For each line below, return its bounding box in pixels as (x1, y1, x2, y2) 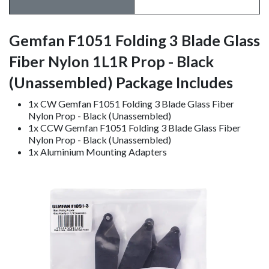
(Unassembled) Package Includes (9, 73, 233, 91)
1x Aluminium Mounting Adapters (28, 145, 167, 157)
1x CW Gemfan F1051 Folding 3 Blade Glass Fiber (28, 97, 234, 109)
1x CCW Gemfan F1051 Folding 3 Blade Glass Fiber (28, 121, 241, 133)
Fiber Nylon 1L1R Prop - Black (9, 52, 214, 70)
